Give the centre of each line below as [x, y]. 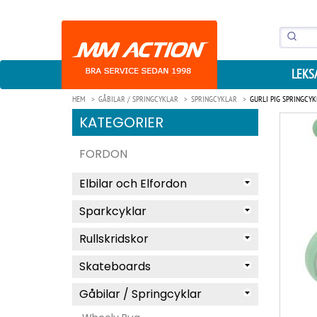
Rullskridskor [114, 239]
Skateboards [115, 266]
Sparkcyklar [113, 211]
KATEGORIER [121, 122]
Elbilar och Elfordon [133, 184]
